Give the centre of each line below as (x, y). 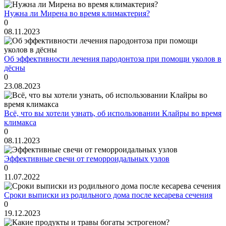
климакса (20, 123)
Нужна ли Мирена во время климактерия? (77, 14)
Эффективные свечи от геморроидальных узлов (87, 159)
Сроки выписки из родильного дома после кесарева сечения (108, 195)
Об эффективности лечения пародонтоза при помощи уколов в (113, 59)
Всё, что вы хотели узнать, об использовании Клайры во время (113, 114)
